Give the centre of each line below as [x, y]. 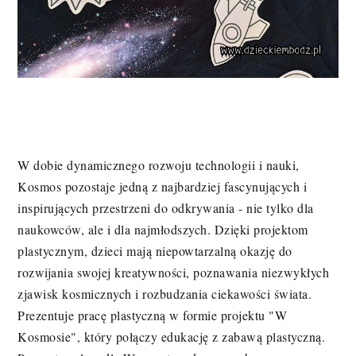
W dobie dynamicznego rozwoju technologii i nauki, [159, 165]
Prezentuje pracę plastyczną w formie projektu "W [153, 315]
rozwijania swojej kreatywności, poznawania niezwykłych [174, 273]
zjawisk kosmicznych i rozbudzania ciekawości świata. [165, 294]
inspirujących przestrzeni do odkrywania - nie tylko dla [166, 208]
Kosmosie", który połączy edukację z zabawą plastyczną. [172, 337]
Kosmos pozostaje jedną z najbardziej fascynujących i [163, 187]
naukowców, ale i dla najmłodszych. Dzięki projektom [163, 230]
